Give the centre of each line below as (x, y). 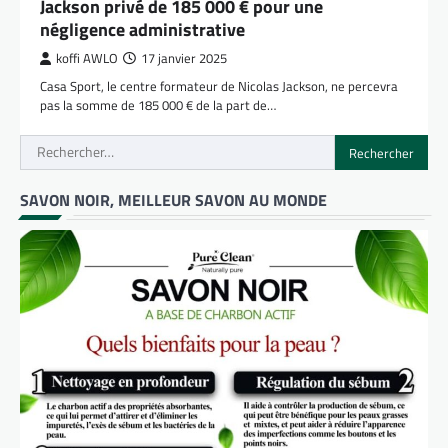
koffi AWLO (87, 59)
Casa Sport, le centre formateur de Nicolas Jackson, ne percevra (219, 86)
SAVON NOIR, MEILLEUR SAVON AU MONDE (173, 200)
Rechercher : (61, 146)
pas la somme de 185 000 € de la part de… (158, 105)
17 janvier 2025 (184, 59)
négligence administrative (142, 30)
